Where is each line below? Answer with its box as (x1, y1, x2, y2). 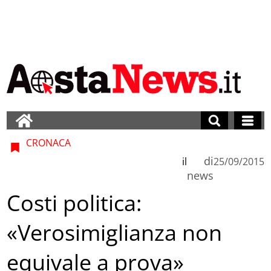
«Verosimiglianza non (7, 218, 223, 248)
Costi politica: (7, 188, 142, 218)
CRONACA (24, 135, 71, 149)
